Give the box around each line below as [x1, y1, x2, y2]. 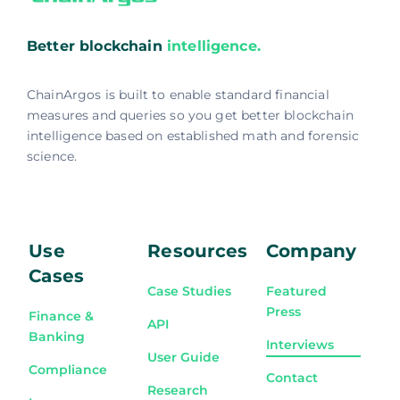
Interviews [266, 337, 335, 354]
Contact [266, 370, 319, 387]
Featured [266, 283, 328, 300]
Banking [29, 329, 86, 346]
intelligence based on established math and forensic [26, 128, 360, 145]
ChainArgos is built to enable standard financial [26, 87, 329, 104]
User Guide [147, 349, 221, 366]
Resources [147, 240, 248, 262]
